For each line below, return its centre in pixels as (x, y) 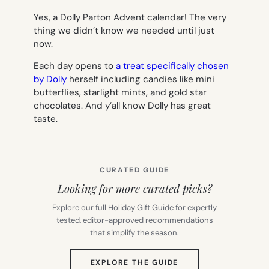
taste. (46, 119)
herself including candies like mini (141, 79)
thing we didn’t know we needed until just (124, 30)
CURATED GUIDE (134, 170)
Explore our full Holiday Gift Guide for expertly (134, 207)
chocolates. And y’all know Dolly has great (122, 105)
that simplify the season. (134, 232)
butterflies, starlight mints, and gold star (120, 92)
